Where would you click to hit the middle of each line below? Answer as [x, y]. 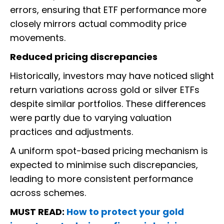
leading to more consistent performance [101, 179]
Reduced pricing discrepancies [84, 57]
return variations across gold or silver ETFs [105, 90]
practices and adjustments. [71, 132]
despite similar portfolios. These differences [108, 104]
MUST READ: [38, 212]
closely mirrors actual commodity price [98, 24]
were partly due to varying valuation [91, 118]
